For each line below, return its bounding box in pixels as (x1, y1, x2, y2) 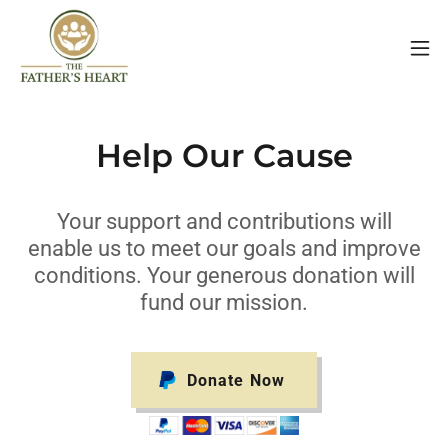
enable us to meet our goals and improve (27, 236, 421, 261)
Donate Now (187, 370, 285, 390)
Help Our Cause (95, 136, 353, 175)
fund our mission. (140, 290, 308, 315)
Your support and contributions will (56, 209, 392, 234)
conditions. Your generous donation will (33, 263, 415, 288)
